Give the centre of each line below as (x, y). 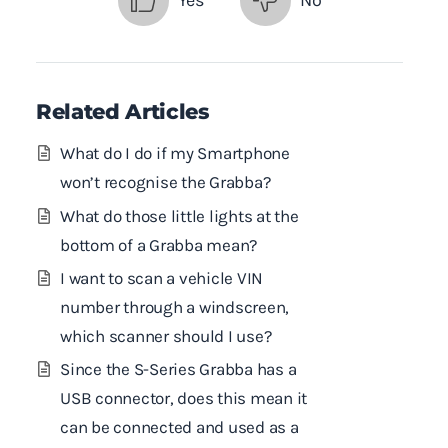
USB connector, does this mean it (183, 398)
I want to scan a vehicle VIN (161, 277)
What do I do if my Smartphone (175, 153)
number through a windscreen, (174, 306)
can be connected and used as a (179, 427)
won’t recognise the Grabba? (166, 182)
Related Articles (122, 111)
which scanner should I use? (166, 335)
